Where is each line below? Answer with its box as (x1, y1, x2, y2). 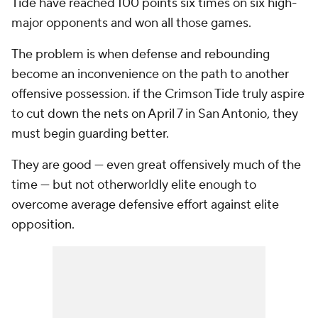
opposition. (11, 216, 77, 234)
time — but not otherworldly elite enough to (11, 177, 256, 194)
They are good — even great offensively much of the (11, 157, 301, 174)
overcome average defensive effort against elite (11, 197, 279, 214)
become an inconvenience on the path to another (11, 66, 289, 83)
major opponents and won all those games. (11, 15, 254, 32)
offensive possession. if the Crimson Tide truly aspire (11, 86, 305, 103)
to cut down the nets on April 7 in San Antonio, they (11, 106, 298, 123)
